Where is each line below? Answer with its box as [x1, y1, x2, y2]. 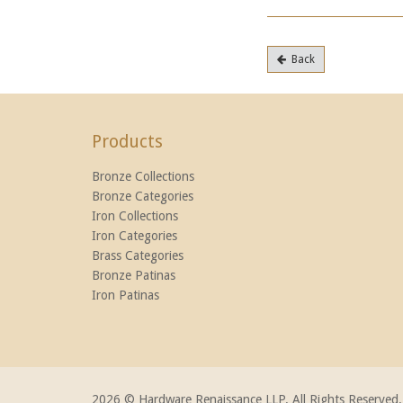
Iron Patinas [92, 288, 159, 303]
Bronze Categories [92, 189, 193, 204]
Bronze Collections [92, 169, 194, 184]
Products [92, 131, 163, 153]
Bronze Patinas [92, 268, 175, 283]
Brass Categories [92, 248, 184, 264]
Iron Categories [92, 228, 177, 244]
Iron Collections [92, 209, 178, 224]
